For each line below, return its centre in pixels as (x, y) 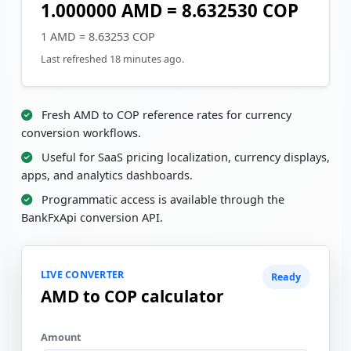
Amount (61, 337)
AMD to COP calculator (132, 296)
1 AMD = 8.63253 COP (98, 36)
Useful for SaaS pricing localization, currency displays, (184, 157)
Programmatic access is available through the (161, 199)
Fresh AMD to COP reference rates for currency (165, 115)
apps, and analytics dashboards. (107, 175)
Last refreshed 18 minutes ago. (112, 59)
